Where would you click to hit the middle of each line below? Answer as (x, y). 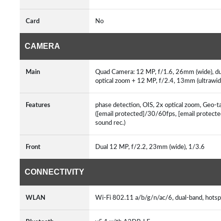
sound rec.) (112, 123)
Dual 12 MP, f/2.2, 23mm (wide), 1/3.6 (151, 147)
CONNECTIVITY (55, 172)
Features (38, 105)
